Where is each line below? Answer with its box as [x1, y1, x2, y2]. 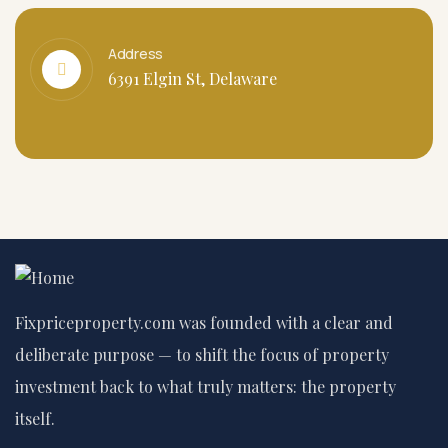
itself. [15, 408, 55, 429]
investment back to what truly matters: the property [15, 376, 396, 397]
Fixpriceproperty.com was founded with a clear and [15, 312, 393, 333]
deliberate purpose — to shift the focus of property [15, 344, 389, 365]
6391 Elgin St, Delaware [108, 68, 277, 89]
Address [108, 44, 164, 63]
